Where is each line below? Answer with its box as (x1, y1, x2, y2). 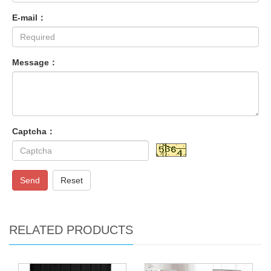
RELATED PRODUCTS (9, 223, 133, 237)
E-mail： (12, 12, 46, 22)
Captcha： (12, 126, 55, 136)
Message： (12, 57, 57, 67)
